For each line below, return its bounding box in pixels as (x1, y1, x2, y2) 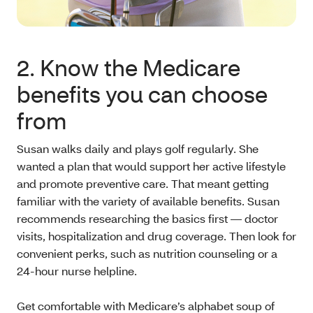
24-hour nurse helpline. (17, 263, 137, 279)
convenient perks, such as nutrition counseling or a (17, 246, 277, 261)
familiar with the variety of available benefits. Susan (17, 194, 279, 209)
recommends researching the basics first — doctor (17, 211, 278, 226)
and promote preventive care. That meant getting (17, 176, 269, 191)
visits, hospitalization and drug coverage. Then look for (17, 228, 296, 244)
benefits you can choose (17, 80, 268, 109)
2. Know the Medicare (17, 53, 240, 82)
